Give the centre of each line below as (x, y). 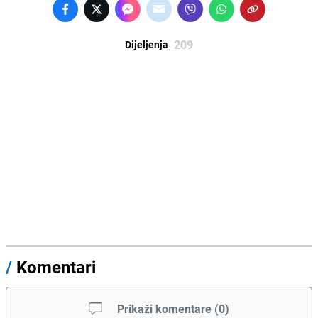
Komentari (56, 267)
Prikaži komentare (164, 308)
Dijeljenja (147, 44)
